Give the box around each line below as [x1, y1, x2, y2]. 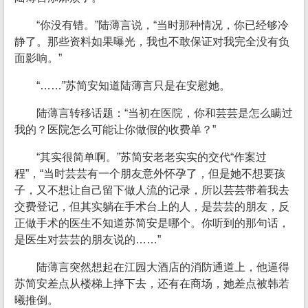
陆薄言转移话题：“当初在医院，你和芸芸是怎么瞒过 [36, 107, 293, 119]
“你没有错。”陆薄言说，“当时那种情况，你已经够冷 [36, 19, 289, 31]
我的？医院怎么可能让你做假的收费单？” [14, 124, 216, 135]
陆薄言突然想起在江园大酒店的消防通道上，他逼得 [36, 261, 289, 273]
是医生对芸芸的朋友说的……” [14, 234, 161, 245]
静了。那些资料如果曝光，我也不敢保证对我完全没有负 [14, 36, 289, 47]
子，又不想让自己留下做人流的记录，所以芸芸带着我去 [14, 184, 289, 196]
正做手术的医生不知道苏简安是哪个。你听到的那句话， [14, 217, 289, 229]
